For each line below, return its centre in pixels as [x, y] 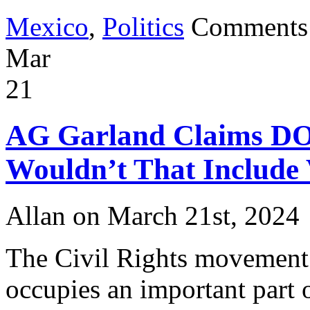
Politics [143, 27]
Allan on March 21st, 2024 [153, 216]
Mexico [47, 27]
